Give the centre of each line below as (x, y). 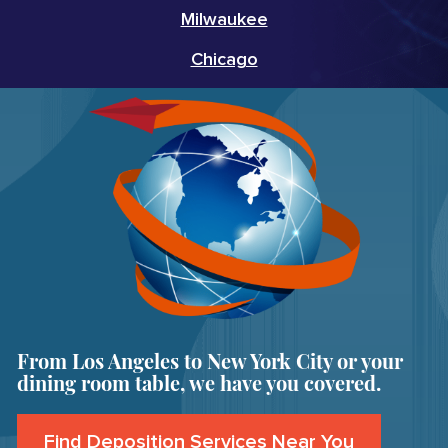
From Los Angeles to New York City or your (210, 360)
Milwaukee (224, 19)
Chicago (224, 59)
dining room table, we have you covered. (199, 382)
